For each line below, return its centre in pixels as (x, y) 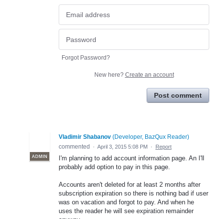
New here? (109, 75)
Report (164, 146)
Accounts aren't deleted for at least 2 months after (130, 185)
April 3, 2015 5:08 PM (122, 146)
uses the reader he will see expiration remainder (126, 211)
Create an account (149, 75)
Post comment (178, 95)
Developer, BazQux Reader (151, 137)
